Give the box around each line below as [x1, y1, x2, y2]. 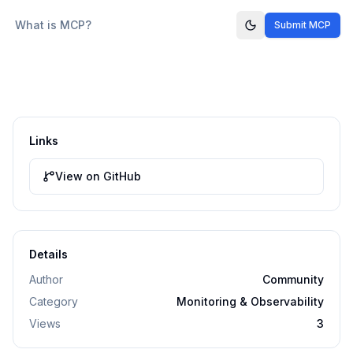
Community [262, 273, 324, 286]
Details [29, 247, 68, 261]
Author [29, 273, 63, 286]
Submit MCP [274, 19, 331, 31]
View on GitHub [55, 169, 141, 183]
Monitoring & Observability [176, 295, 324, 308]
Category [29, 295, 78, 308]
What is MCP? [14, 18, 91, 32]
